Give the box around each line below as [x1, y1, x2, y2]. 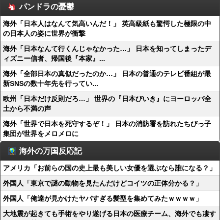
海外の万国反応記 [19, 147, 82, 155]
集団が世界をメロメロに [3, 130, 79, 137]
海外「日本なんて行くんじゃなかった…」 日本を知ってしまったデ [3, 45, 211, 53]
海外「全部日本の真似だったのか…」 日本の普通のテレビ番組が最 [3, 70, 211, 78]
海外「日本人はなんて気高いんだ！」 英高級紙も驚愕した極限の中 [3, 20, 211, 27]
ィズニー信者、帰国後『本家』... [3, 55, 105, 62]
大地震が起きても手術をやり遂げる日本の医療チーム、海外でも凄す [3, 210, 216, 218]
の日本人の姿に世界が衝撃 [3, 29, 85, 37]
